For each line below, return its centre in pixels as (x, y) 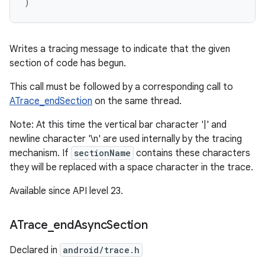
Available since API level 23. (66, 191)
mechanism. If (40, 153)
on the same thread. (137, 101)
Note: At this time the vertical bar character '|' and (118, 125)
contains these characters (192, 153)
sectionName (102, 153)
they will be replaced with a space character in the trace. (131, 167)
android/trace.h (101, 250)
